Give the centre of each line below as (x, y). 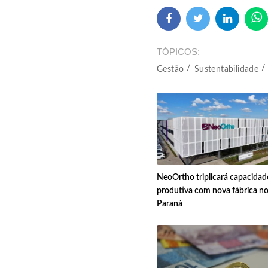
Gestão (170, 69)
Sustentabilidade (226, 69)
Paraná (170, 204)
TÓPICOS (177, 51)
